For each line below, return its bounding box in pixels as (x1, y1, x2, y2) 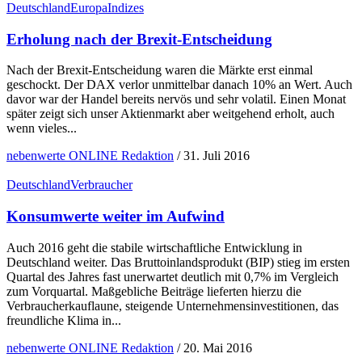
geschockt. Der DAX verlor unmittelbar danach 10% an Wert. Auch (6, 78, 352, 92)
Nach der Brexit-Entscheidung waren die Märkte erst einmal (6, 63, 313, 78)
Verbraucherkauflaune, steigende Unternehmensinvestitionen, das (6, 298, 339, 313)
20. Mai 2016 (183, 340, 252, 355)
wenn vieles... (6, 121, 77, 136)
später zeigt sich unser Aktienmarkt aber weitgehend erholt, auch (6, 107, 335, 121)
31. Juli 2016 (183, 149, 250, 163)
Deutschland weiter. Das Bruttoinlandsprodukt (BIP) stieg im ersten (6, 255, 350, 269)
